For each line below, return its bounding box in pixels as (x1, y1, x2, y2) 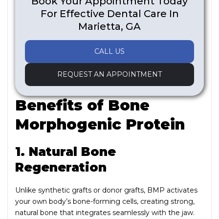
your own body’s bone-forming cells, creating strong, (15, 197, 195, 206)
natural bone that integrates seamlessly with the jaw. (15, 208, 195, 217)
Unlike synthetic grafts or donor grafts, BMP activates (15, 185, 197, 195)
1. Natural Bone (15, 144, 116, 159)
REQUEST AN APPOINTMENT (57, 69, 162, 79)
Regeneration (15, 159, 107, 175)
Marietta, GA (78, 20, 141, 32)
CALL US (94, 46, 125, 56)
